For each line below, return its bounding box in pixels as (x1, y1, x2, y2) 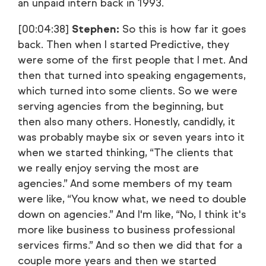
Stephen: (72, 23, 119, 36)
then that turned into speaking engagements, (18, 69, 246, 82)
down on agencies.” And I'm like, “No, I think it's (18, 208, 246, 221)
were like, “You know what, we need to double (18, 192, 246, 205)
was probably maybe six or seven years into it (18, 131, 245, 144)
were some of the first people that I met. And (18, 53, 248, 66)
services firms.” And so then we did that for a (18, 239, 242, 252)
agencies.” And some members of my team (18, 177, 232, 190)
